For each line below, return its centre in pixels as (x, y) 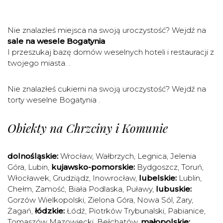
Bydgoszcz (157, 167)
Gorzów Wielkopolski (46, 200)
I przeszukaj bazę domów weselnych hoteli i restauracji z (111, 52)
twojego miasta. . (39, 63)
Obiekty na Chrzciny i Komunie (88, 128)
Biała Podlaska (95, 189)
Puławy (139, 189)
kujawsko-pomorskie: (93, 167)
